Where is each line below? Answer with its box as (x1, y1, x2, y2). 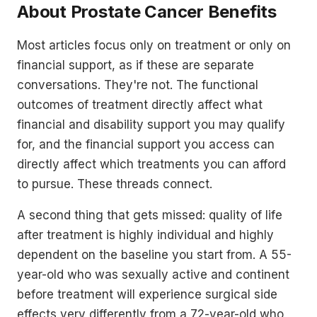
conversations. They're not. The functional (17, 77, 258, 92)
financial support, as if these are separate (17, 57, 254, 72)
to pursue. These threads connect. (17, 176, 212, 191)
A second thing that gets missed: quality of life (17, 207, 282, 222)
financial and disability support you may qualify (17, 117, 285, 132)
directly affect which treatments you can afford (17, 156, 286, 171)
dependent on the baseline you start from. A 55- (17, 247, 292, 262)
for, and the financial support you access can (17, 137, 275, 151)
